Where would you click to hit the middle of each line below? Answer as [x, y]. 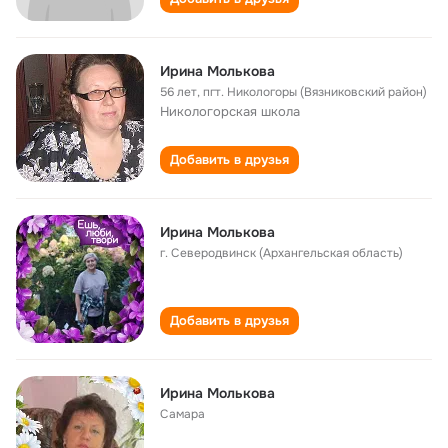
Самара [182, 414]
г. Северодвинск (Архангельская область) [281, 253]
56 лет [178, 92]
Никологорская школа [230, 111]
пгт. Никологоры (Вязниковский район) [315, 92]
